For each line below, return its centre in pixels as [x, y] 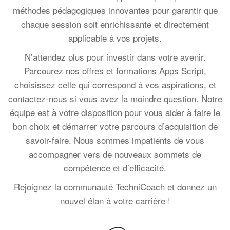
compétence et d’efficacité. [115, 167]
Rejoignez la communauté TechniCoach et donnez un [115, 186]
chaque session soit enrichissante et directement [115, 24]
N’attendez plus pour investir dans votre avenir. [115, 56]
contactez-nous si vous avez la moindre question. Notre [115, 98]
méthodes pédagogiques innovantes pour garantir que [115, 10]
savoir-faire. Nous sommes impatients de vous [115, 140]
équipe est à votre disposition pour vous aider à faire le [115, 112]
